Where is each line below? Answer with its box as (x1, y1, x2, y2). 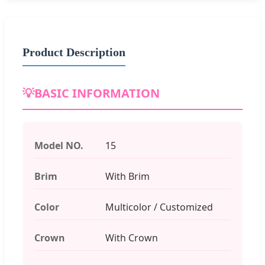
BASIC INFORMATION (34, 85, 160, 101)
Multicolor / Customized (105, 200, 213, 214)
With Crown (105, 231, 158, 244)
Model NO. (34, 138, 83, 152)
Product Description (22, 45, 125, 59)
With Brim (105, 169, 150, 183)
